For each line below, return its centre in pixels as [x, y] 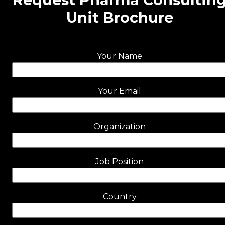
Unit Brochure [120, 17]
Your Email [120, 91]
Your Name [120, 56]
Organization [120, 126]
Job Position [120, 161]
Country [120, 196]
